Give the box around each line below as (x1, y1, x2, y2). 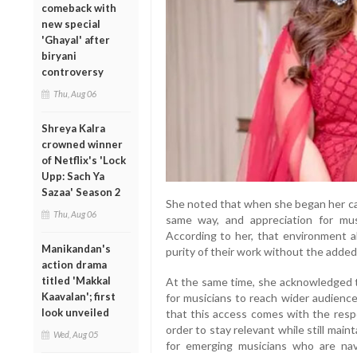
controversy (41, 65, 104, 78)
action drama (41, 257, 107, 271)
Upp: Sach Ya (41, 169, 104, 182)
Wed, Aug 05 (53, 328, 98, 339)
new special (41, 17, 100, 30)
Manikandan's (41, 241, 111, 255)
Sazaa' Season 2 (41, 185, 121, 198)
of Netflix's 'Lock (41, 153, 126, 167)
